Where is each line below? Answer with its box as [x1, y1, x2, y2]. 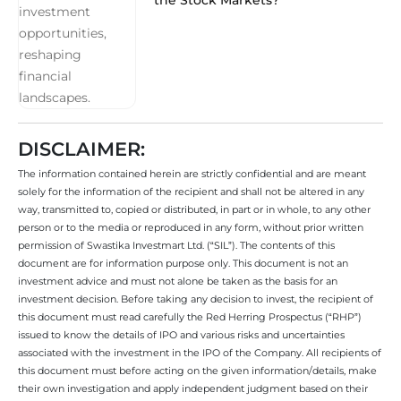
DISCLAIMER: [18, 137, 145, 160]
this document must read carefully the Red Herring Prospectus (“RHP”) [18, 310, 362, 323]
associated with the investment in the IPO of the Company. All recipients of [18, 346, 381, 359]
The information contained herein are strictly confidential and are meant [18, 166, 366, 180]
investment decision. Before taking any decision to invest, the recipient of [18, 292, 373, 305]
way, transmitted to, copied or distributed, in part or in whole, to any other [18, 202, 371, 216]
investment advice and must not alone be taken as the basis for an [18, 274, 337, 287]
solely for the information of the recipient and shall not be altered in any [18, 184, 364, 198]
